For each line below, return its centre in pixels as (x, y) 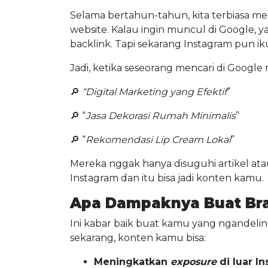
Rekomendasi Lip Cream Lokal (158, 140)
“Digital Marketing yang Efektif (154, 92)
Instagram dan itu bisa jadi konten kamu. (167, 178)
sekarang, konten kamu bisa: (138, 238)
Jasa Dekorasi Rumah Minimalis (161, 116)
